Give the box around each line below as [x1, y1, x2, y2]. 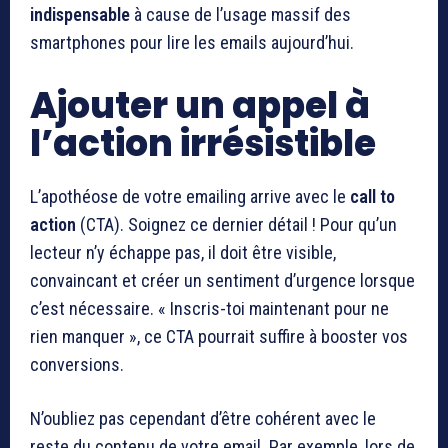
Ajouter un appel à [30, 79, 370, 131]
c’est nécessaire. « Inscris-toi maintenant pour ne [30, 297, 389, 319]
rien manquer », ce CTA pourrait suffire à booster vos [30, 325, 408, 347]
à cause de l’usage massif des [130, 3, 351, 25]
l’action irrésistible [30, 117, 376, 169]
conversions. [30, 353, 124, 375]
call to [350, 185, 395, 207]
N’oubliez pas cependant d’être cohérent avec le [30, 407, 376, 429]
